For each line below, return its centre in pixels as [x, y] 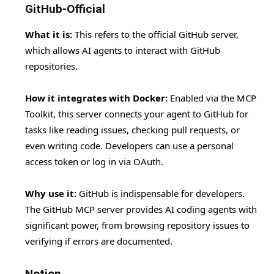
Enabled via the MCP [212, 98]
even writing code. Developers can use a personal [129, 146]
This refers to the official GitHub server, [155, 35]
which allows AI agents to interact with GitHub [123, 50]
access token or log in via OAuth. [94, 162]
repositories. [51, 66]
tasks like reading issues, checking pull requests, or [132, 130]
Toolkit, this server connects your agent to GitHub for [137, 114]
